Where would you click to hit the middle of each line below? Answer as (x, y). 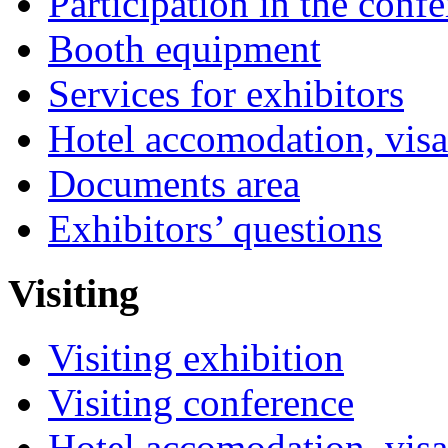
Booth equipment (184, 48)
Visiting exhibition (196, 358)
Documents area (174, 183)
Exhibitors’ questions (215, 228)
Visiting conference (201, 403)
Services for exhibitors (226, 93)
